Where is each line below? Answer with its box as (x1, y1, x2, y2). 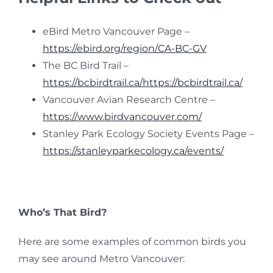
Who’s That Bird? (18, 206, 107, 218)
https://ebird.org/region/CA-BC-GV (42, 43, 207, 54)
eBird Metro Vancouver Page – (42, 26, 190, 37)
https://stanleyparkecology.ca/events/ (42, 145, 224, 157)
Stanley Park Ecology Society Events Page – (42, 128, 254, 140)
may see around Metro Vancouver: (18, 252, 185, 264)
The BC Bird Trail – (42, 60, 129, 71)
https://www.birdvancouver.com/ (42, 111, 202, 122)
